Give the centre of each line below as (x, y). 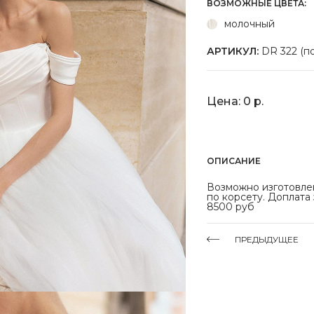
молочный (250, 24)
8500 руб (231, 207)
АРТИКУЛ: (233, 51)
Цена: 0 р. (235, 101)
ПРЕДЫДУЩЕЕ (267, 239)
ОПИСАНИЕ (234, 161)
